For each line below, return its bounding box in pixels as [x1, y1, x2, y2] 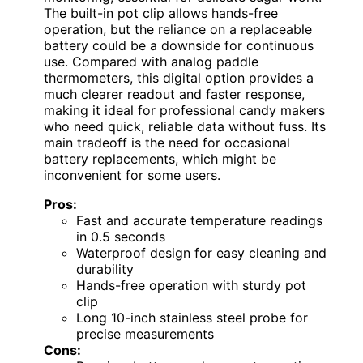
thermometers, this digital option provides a [44, 69, 314, 86]
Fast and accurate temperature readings [76, 211, 322, 228]
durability [76, 260, 134, 277]
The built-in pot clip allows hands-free [44, 4, 278, 21]
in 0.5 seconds [76, 228, 165, 245]
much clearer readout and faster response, [44, 85, 305, 102]
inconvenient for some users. [44, 166, 220, 183]
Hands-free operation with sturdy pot [76, 276, 306, 293]
